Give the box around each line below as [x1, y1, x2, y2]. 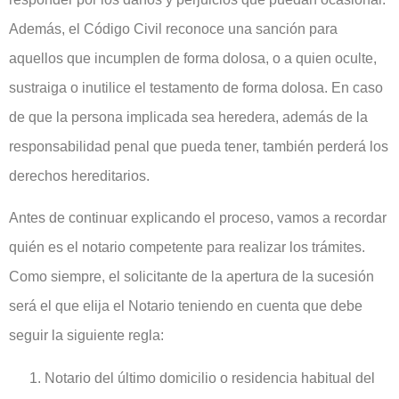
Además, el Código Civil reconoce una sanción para [9, 20, 338, 37]
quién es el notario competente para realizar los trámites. [9, 240, 365, 256]
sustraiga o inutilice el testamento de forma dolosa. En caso [9, 79, 383, 95]
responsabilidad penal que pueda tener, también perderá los [9, 138, 388, 154]
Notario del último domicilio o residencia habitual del [45, 370, 375, 386]
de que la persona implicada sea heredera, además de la [9, 109, 368, 125]
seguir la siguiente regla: [9, 328, 164, 344]
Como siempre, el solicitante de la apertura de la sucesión [9, 269, 374, 285]
